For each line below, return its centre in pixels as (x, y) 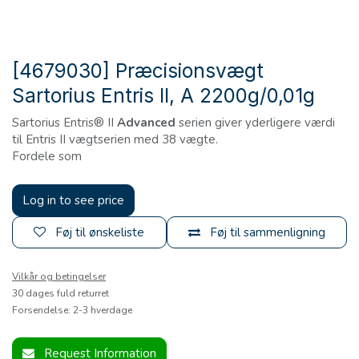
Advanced (146, 123)
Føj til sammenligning (267, 233)
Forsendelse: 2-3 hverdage (72, 311)
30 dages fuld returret (61, 294)
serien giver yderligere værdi (255, 123)
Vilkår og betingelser (59, 277)
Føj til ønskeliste (100, 233)
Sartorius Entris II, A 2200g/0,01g (163, 96)
